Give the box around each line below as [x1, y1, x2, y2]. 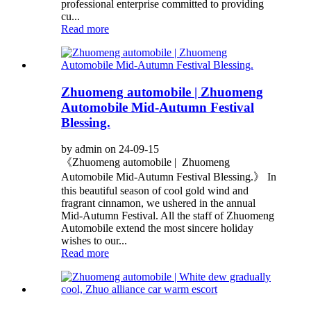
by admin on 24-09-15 [61, 143, 159, 155]
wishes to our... [61, 235, 127, 247]
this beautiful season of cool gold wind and [61, 185, 249, 197]
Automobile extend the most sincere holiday [61, 222, 253, 235]
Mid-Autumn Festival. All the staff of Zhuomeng [61, 210, 274, 222]
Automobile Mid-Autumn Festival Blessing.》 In [61, 171, 276, 183]
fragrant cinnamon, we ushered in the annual [61, 197, 255, 210]
